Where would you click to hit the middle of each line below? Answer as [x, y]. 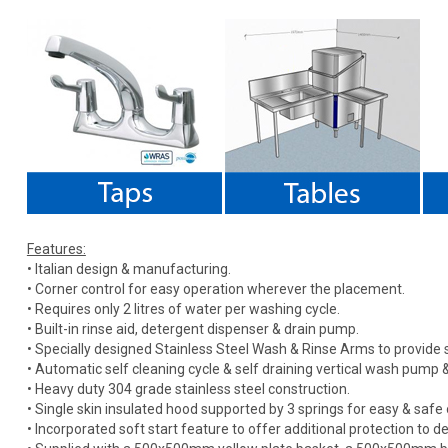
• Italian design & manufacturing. [128, 268]
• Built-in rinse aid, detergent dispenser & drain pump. [192, 328]
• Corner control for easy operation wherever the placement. [215, 288]
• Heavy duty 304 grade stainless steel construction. [188, 388]
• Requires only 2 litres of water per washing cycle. [183, 308]
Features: [56, 248]
